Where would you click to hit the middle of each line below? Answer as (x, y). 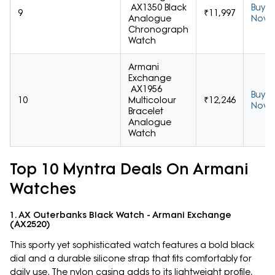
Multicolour (152, 100)
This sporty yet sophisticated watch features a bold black (132, 245)
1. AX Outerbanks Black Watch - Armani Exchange (121, 215)
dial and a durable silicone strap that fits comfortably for (131, 259)
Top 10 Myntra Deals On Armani (129, 169)
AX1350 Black (157, 8)
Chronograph (158, 30)
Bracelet (146, 111)
